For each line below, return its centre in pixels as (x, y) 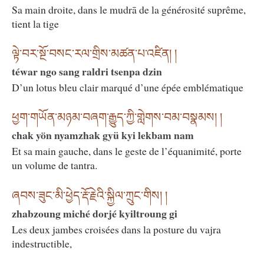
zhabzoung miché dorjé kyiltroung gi (95, 213)
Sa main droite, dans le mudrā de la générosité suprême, (129, 9)
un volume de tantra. (55, 165)
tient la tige (35, 23)
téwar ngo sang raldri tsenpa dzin (87, 72)
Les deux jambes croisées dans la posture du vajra (116, 229)
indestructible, (42, 243)
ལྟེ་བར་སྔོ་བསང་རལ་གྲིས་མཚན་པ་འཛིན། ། (94, 54)
